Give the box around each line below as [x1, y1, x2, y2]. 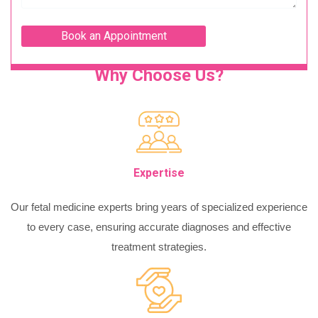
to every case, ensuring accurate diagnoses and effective [27, 221, 291, 234]
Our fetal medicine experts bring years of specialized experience [11, 201, 307, 214]
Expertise [133, 166, 185, 180]
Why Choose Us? [94, 65, 224, 86]
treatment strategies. [111, 241, 207, 253]
